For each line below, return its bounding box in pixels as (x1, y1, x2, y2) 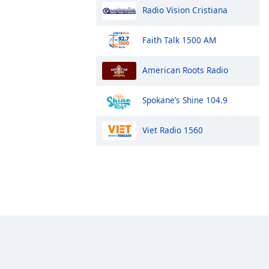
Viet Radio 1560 (142, 124, 203, 136)
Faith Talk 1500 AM (142, 34, 216, 46)
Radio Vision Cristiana (142, 4, 228, 16)
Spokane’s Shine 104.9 (142, 94, 228, 106)
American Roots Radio (142, 64, 228, 76)
